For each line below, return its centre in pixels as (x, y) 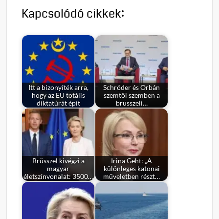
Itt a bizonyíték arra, (58, 87)
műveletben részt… (132, 176)
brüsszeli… (131, 103)
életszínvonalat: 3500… (58, 176)
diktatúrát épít (58, 103)
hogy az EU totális (58, 95)
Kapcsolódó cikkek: (73, 14)
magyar (58, 168)
